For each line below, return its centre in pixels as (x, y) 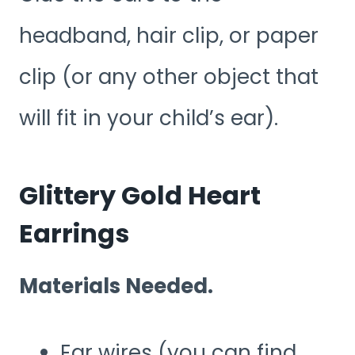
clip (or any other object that (169, 76)
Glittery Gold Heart (140, 195)
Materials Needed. (116, 286)
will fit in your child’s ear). (149, 118)
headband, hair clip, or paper (169, 35)
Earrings (74, 233)
